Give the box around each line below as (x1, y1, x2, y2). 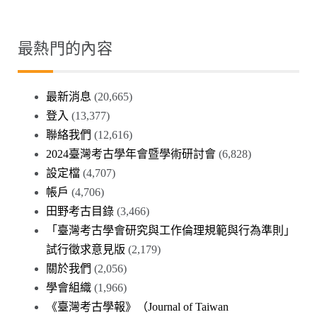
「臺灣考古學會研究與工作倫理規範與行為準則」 (46, 224, 295, 237)
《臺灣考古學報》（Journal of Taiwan (46, 301, 229, 313)
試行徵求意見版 (46, 243, 125, 256)
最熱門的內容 (18, 40, 113, 58)
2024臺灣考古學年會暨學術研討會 (46, 148, 216, 161)
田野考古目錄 (46, 205, 114, 218)
